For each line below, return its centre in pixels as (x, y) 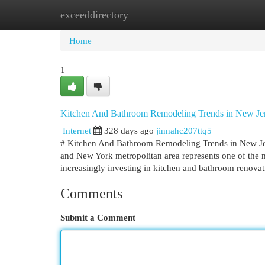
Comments (91, 193)
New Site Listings (151, 14)
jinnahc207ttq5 (184, 130)
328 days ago (129, 130)
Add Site (216, 14)
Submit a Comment (98, 217)
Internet (77, 130)
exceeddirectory (94, 15)
